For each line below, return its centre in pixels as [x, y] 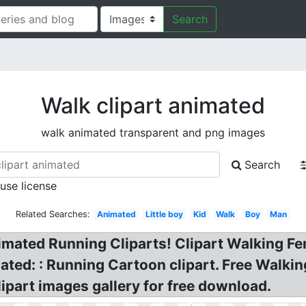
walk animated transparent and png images [153, 133]
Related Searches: [53, 214]
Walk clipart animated [153, 106]
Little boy [165, 214]
